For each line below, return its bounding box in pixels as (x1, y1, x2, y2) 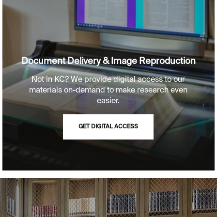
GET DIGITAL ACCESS (78, 124, 139, 130)
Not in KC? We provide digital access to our (31, 76, 186, 84)
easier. (97, 97, 120, 106)
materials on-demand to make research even (29, 87, 188, 95)
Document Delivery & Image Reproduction (21, 57, 196, 66)
